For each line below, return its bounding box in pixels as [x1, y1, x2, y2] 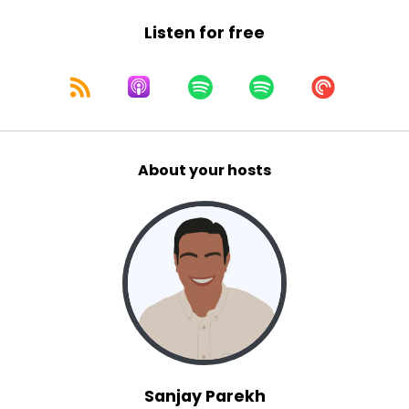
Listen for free [144, 22, 265, 44]
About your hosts [138, 160, 271, 181]
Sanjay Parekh [143, 385, 266, 407]
